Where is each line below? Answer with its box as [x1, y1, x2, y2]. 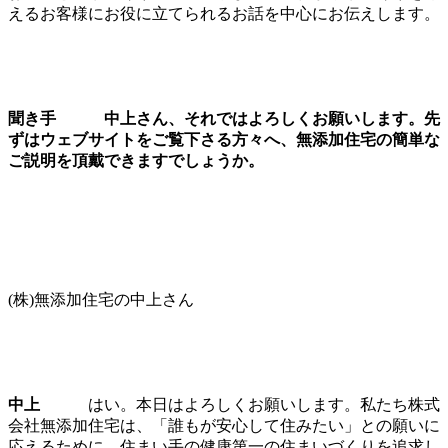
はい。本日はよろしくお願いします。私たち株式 [40, 395, 440, 413]
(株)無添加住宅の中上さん [8, 290, 194, 308]
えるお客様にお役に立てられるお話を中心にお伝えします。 [8, 4, 440, 22]
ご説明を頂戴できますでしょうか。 [8, 151, 264, 169]
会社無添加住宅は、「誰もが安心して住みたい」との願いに [8, 416, 440, 434]
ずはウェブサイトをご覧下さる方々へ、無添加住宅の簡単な [8, 130, 440, 148]
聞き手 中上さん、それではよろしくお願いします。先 [8, 109, 440, 127]
